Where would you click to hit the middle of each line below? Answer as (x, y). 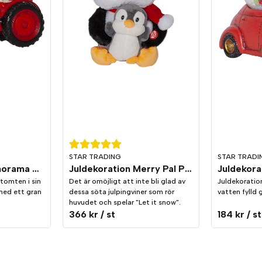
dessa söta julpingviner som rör (122, 192)
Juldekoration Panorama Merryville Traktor (35, 169)
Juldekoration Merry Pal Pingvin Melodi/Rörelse (189, 169)
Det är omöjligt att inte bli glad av (127, 182)
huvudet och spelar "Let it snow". (125, 203)
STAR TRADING (95, 157)
